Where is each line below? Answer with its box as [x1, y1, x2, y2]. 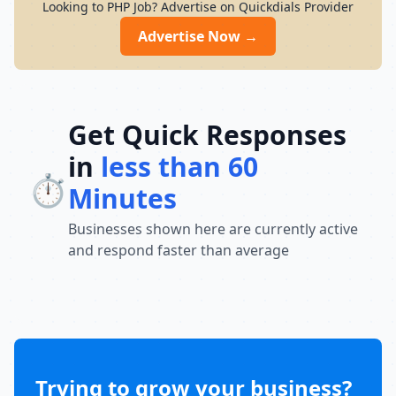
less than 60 [101, 148, 258, 185]
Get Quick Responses [68, 117, 346, 153]
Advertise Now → [138, 27, 258, 46]
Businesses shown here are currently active [68, 219, 358, 239]
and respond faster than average [68, 240, 289, 260]
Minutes [68, 180, 177, 217]
